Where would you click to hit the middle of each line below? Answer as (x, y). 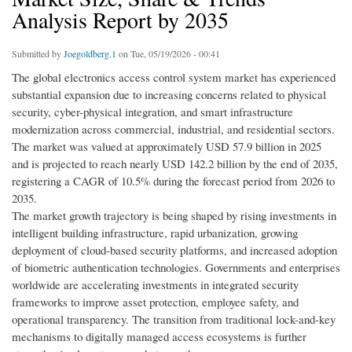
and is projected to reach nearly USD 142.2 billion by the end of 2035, (175, 164)
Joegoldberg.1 (90, 54)
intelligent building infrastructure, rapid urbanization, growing (155, 233)
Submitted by (38, 54)
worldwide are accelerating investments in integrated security (155, 285)
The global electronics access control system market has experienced (174, 77)
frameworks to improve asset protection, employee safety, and (155, 302)
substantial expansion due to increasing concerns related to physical (169, 95)
